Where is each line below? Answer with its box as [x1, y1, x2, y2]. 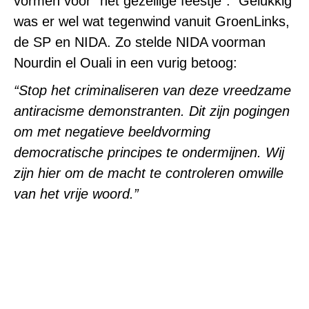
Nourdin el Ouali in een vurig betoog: [14, 55, 237, 70]
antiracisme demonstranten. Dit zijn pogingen [14, 103, 290, 119]
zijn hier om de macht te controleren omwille [14, 166, 283, 181]
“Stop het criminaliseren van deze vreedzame [14, 83, 291, 98]
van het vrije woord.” [14, 186, 139, 201]
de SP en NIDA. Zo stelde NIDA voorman [14, 34, 266, 50]
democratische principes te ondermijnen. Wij [14, 145, 284, 160]
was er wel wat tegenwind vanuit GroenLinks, [14, 14, 290, 29]
